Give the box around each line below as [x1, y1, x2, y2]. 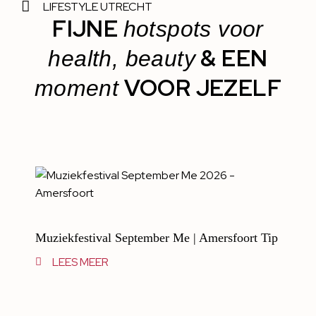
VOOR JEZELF [119, 73, 282, 104]
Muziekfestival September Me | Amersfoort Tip [35, 231, 278, 245]
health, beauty [48, 46, 196, 72]
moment [34, 75, 119, 102]
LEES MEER [51, 255, 109, 270]
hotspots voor [123, 16, 264, 42]
